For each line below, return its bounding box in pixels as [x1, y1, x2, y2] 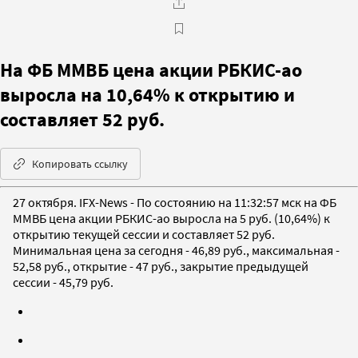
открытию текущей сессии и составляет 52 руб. [13, 225, 275, 242]
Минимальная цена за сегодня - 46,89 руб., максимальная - [13, 241, 340, 258]
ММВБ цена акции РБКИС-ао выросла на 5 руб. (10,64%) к [13, 209, 330, 226]
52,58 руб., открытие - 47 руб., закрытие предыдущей [13, 257, 308, 274]
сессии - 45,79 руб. [13, 273, 113, 290]
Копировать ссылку [32, 156, 128, 171]
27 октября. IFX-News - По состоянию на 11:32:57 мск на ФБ [13, 193, 336, 210]
